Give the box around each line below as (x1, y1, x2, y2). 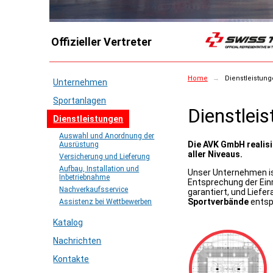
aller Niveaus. (187, 149, 244, 160)
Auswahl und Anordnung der (59, 132, 155, 140)
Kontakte (53, 254, 90, 264)
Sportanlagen (53, 96, 107, 105)
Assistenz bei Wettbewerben (59, 197, 152, 206)
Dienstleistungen (53, 114, 124, 124)
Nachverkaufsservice (59, 185, 129, 194)
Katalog (53, 218, 83, 227)
